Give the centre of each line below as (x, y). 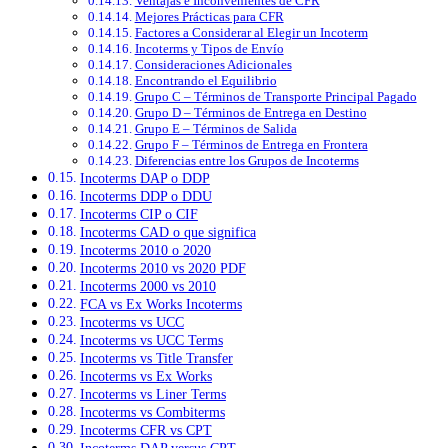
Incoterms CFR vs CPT (145, 430)
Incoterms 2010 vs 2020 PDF (162, 268)
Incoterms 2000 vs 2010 (147, 286)
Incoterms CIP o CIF (138, 214)
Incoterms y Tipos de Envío (209, 49)
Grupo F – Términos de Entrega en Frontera (251, 145)
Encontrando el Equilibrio (205, 81)
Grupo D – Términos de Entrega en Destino (250, 113)
